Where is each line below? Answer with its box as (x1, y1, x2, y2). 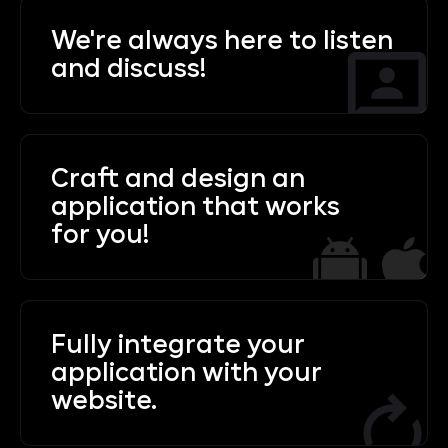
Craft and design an (51, 166, 305, 191)
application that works (51, 194, 340, 219)
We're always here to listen (51, 28, 393, 53)
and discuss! (51, 56, 206, 81)
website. (51, 388, 157, 413)
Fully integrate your (51, 332, 305, 357)
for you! (51, 222, 149, 247)
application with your (51, 360, 322, 385)
